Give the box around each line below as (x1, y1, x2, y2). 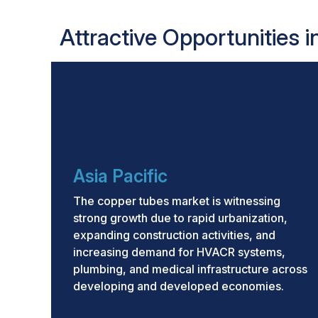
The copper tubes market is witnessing (73, 194, 280, 208)
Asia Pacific (73, 165, 168, 187)
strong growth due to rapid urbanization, (73, 211, 287, 225)
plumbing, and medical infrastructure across (73, 262, 307, 276)
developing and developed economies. (73, 279, 284, 293)
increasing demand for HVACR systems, (73, 245, 285, 259)
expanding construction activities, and (73, 228, 275, 242)
